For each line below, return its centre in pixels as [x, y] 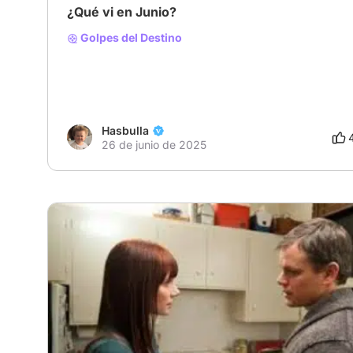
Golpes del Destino [130, 37]
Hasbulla [125, 131]
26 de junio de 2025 [154, 145]
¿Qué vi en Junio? [122, 11]
